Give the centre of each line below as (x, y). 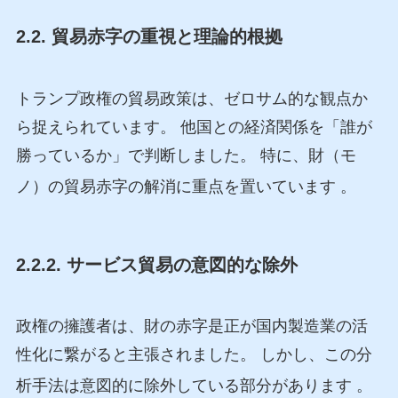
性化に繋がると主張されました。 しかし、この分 (194, 355)
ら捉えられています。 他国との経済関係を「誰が (194, 127)
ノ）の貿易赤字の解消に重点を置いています (178, 186)
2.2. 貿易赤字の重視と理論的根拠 (149, 37)
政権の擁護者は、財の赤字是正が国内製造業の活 (191, 326)
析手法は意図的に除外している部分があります (186, 386)
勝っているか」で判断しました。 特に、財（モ (186, 155)
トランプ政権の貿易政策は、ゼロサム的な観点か (191, 98)
